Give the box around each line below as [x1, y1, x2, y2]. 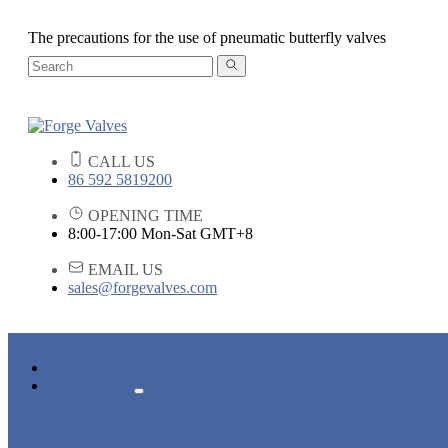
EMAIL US [84, 261, 163, 279]
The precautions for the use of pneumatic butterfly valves [28, 29, 386, 46]
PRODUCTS [48, 377, 134, 395]
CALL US [84, 153, 155, 171]
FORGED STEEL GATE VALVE [88, 395, 309, 413]
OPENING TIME [84, 207, 203, 225]
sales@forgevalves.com [68, 279, 217, 297]
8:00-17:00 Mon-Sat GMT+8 [68, 225, 253, 243]
